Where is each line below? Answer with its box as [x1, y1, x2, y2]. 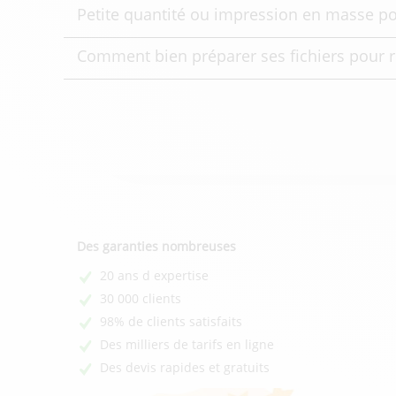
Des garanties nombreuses [77, 238, 236, 255]
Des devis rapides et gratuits [100, 359, 270, 377]
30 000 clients [100, 290, 181, 308]
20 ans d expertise [100, 267, 209, 285]
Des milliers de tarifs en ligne [100, 336, 274, 354]
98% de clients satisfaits [100, 313, 242, 331]
